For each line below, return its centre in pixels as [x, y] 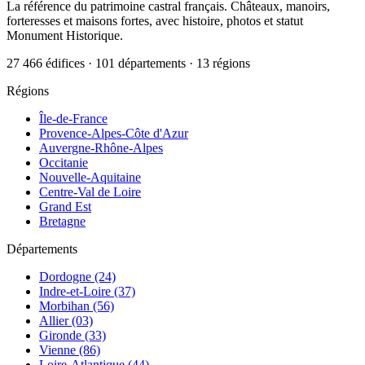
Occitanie [64, 163]
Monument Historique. [65, 36]
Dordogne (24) [77, 277]
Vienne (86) [70, 350]
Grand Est [65, 207]
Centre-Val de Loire [90, 192]
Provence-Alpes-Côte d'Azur [114, 134]
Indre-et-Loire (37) [87, 292]
